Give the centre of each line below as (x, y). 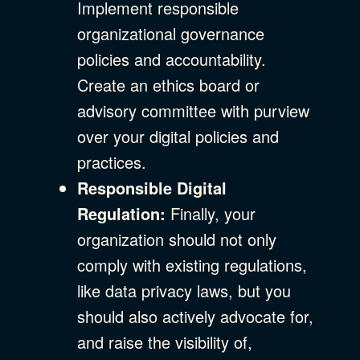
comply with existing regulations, (192, 264)
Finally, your (211, 213)
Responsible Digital (152, 187)
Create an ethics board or (168, 84)
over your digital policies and (178, 136)
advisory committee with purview (193, 110)
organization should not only (177, 239)
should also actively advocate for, (195, 316)
